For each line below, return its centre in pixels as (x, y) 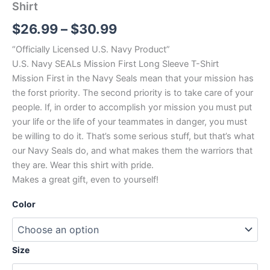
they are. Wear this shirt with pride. (83, 165)
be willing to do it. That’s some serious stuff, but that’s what (133, 137)
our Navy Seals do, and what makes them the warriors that (132, 151)
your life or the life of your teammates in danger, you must (130, 122)
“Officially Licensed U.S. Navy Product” (91, 50)
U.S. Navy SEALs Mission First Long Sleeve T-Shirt (115, 64)
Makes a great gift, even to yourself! (85, 180)
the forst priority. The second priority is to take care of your (133, 93)
